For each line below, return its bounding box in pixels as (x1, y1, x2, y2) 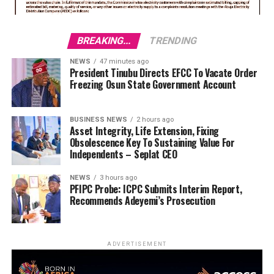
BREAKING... (75, 35, 133, 47)
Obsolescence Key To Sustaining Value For (69, 135, 235, 150)
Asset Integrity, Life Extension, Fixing (69, 124, 220, 139)
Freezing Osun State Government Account (69, 77, 236, 92)
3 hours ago (99, 174, 137, 182)
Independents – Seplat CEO (69, 147, 177, 162)
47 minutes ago (99, 57, 149, 66)
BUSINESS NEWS (69, 116, 127, 124)
